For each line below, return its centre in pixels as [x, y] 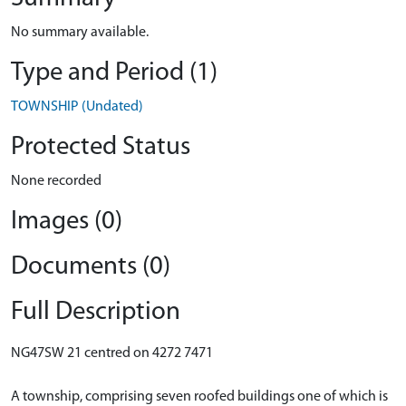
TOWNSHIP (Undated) [77, 107]
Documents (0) [91, 267]
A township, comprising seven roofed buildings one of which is [199, 397]
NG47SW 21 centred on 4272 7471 [112, 353]
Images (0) [67, 222]
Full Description [96, 312]
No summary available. [80, 33]
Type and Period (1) [114, 73]
